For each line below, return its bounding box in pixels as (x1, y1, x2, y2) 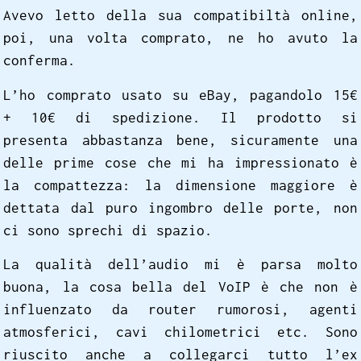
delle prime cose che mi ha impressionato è (3, 154, 358, 171)
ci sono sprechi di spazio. (3, 222, 214, 239)
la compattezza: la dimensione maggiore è (3, 176, 358, 193)
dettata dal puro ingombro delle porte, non (3, 199, 358, 216)
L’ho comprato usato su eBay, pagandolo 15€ (3, 86, 358, 103)
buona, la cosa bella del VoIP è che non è (3, 278, 358, 295)
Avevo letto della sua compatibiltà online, (3, 7, 358, 24)
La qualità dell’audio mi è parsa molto (3, 255, 358, 272)
